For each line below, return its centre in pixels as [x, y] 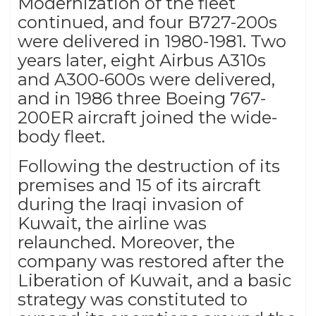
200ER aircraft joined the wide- [147, 118]
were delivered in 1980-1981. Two [152, 42]
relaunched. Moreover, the [126, 243]
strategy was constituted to [133, 300]
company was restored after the [151, 262]
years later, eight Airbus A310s [142, 61]
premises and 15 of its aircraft [139, 186]
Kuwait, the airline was [112, 224]
